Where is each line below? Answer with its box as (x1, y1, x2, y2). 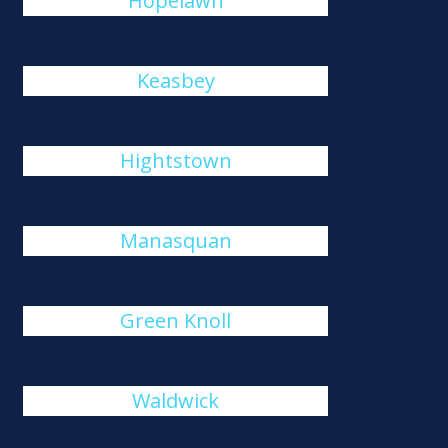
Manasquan (119, 227, 232, 254)
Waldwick (132, 387, 220, 414)
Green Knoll (120, 307, 232, 334)
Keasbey (136, 67, 215, 94)
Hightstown (119, 147, 232, 174)
